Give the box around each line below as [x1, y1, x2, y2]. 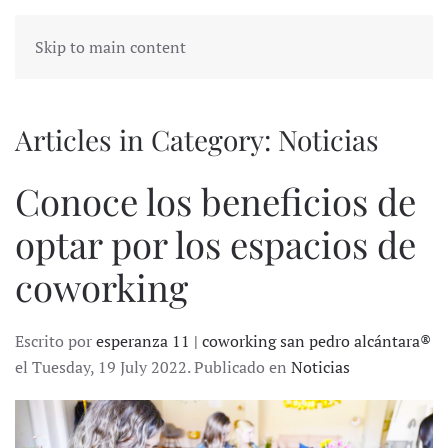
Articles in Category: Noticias [15, 121, 379, 158]
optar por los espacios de [15, 219, 416, 268]
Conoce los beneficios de [15, 176, 416, 225]
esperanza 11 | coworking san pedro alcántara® [96, 330, 431, 352]
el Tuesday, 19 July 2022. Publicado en [15, 356, 291, 378]
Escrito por [15, 330, 96, 352]
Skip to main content [35, 36, 186, 58]
